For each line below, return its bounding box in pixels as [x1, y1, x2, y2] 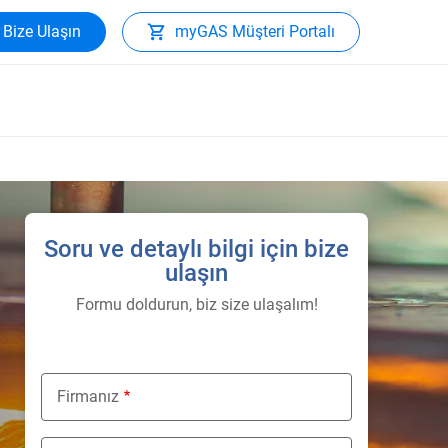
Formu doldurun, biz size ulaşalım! [75, 295, 318, 314]
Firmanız [57, 387, 119, 406]
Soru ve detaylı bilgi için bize [44, 235, 349, 263]
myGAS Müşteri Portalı [175, 22, 335, 41]
